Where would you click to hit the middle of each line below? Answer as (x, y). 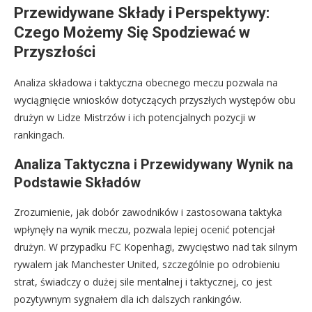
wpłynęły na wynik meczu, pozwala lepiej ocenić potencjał (145, 230)
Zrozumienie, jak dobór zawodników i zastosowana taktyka (148, 212)
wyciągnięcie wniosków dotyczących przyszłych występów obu (155, 100)
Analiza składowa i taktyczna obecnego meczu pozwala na (146, 83)
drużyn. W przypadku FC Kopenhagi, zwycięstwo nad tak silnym (156, 247)
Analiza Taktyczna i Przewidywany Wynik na (154, 165)
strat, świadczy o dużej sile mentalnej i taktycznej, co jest (143, 282)
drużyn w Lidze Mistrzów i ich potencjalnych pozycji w (135, 118)
